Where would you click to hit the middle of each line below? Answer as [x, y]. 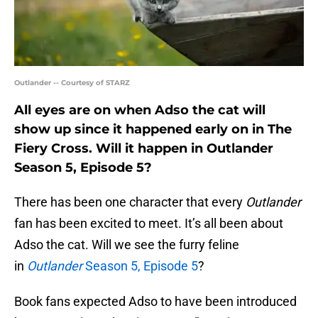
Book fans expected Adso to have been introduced [155, 302]
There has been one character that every [130, 202]
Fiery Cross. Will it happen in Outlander [144, 149]
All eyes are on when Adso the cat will [140, 110]
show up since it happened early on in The [153, 130]
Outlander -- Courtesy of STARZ [72, 83]
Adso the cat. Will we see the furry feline [127, 245]
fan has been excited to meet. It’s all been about [149, 224]
